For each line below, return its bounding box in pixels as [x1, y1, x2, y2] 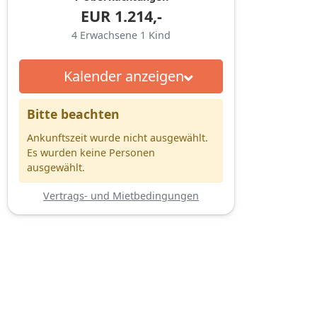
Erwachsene [80, 28, 140, 42]
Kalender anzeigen [63, 66, 184, 86]
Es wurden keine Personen [27, 145, 155, 159]
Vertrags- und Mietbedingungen [43, 188, 199, 202]
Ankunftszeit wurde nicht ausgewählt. [27, 130, 208, 144]
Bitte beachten [27, 105, 120, 122]
